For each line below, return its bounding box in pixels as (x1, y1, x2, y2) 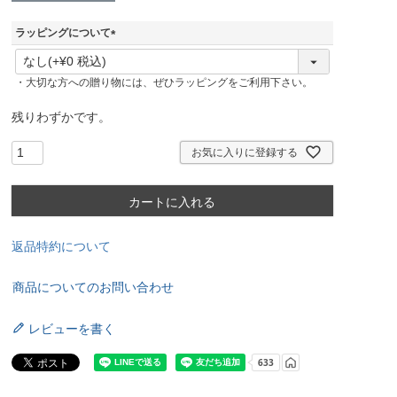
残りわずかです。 (11, 110, 111, 125)
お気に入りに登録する (191, 145, 298, 159)
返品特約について (11, 239, 111, 254)
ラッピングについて (14, 27, 111, 40)
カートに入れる (128, 195, 216, 210)
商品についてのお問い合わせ (12, 280, 174, 295)
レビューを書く (27, 322, 115, 337)
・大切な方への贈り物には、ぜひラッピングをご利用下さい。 (14, 76, 313, 90)
